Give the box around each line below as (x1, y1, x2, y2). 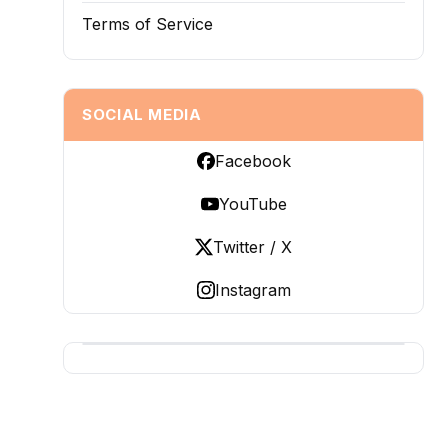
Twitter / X (213, 237, 293, 257)
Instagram (214, 280, 291, 300)
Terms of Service (82, 14, 214, 34)
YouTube (218, 194, 287, 214)
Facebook (214, 151, 291, 171)
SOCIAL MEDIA (82, 105, 202, 124)
